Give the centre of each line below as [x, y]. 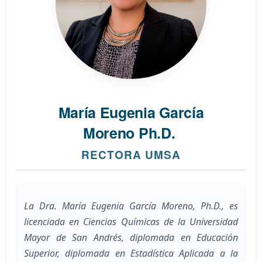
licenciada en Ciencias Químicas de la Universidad [131, 222]
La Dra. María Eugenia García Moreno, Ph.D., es [131, 206]
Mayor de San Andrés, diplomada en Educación [131, 238]
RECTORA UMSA [131, 155]
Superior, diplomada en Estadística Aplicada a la [131, 254]
